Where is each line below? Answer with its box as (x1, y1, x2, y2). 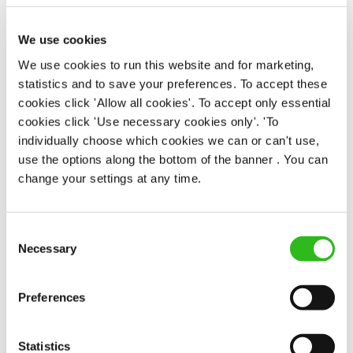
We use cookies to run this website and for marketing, (18, 58, 314, 72)
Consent (6, 225, 50, 240)
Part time (98, 28, 137, 43)
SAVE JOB (143, 149, 193, 164)
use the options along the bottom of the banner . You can (18, 152, 328, 166)
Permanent (98, 85, 144, 100)
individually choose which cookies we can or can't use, (18, 133, 319, 147)
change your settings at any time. (18, 171, 202, 185)
